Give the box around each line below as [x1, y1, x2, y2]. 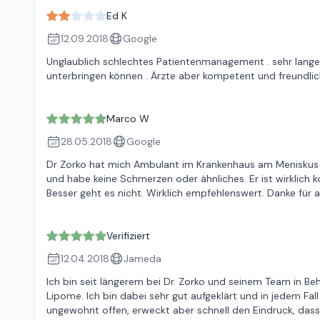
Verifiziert [106, 229, 150, 242]
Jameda [124, 252, 161, 265]
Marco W [106, 112, 149, 125]
